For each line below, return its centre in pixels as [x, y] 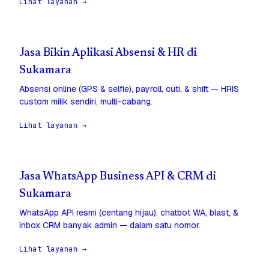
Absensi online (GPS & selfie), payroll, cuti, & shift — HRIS [129, 89]
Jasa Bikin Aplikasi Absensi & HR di [108, 53]
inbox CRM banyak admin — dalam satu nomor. [110, 225]
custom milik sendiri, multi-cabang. [86, 102]
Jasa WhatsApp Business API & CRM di [118, 177]
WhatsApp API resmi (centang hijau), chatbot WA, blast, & [129, 213]
